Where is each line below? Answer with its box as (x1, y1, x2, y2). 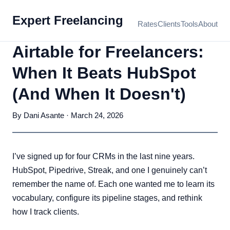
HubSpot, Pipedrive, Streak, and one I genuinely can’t (12, 166, 207, 175)
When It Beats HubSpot (12, 64, 196, 82)
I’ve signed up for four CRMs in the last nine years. (12, 152, 195, 161)
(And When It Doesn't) (12, 85, 186, 103)
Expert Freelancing (12, 13, 123, 27)
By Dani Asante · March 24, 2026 (12, 111, 123, 120)
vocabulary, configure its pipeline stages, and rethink (12, 194, 202, 202)
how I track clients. (12, 207, 79, 216)
